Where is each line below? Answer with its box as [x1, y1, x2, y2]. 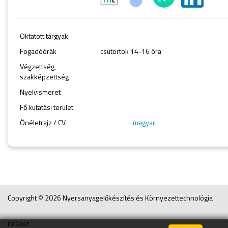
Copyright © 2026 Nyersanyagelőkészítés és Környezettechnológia [8, 192, 213, 203]
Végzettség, [20, 61, 56, 72]
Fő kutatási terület [20, 101, 73, 112]
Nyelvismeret [20, 86, 61, 97]
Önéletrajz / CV [20, 117, 66, 128]
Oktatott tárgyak [20, 30, 68, 41]
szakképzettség [20, 71, 69, 82]
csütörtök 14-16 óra [100, 45, 161, 56]
